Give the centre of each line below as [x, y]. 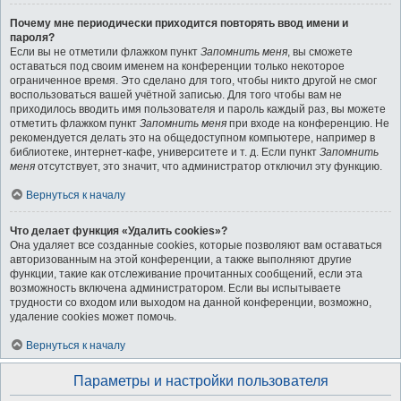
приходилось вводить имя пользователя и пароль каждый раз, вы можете [198, 109]
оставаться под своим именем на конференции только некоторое [177, 66]
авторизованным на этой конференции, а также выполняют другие [181, 260]
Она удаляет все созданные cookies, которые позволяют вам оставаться [196, 245]
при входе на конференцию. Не [308, 124]
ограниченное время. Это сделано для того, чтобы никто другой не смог [193, 81]
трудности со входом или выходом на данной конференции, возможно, [191, 303]
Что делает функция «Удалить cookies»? [119, 231]
